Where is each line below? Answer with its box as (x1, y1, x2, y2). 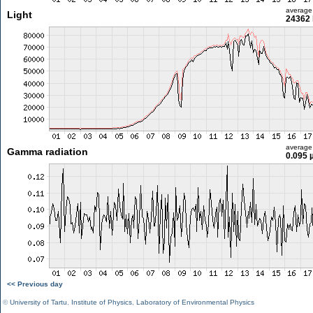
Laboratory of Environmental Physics (136, 298, 254, 306)
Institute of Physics (71, 298, 132, 306)
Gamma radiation (6, 146, 88, 157)
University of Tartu (10, 298, 67, 306)
